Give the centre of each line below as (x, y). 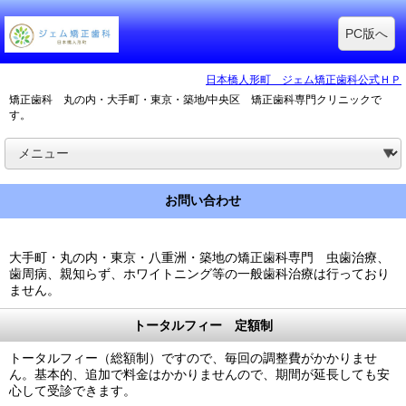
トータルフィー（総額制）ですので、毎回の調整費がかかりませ (193, 358)
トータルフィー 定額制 (203, 325)
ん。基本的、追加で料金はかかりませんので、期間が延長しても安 (199, 374)
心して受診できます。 (72, 391)
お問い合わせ (203, 200)
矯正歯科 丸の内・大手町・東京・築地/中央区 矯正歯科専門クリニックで (195, 100)
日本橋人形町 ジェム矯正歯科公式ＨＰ (304, 80)
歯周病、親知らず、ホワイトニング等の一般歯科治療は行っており (199, 274)
